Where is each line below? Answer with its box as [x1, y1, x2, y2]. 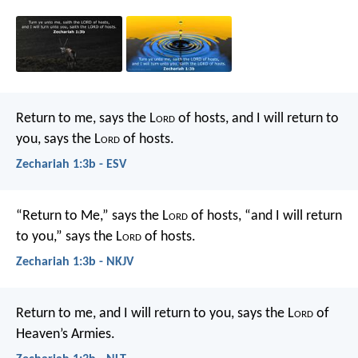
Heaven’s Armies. [16, 327, 115, 343]
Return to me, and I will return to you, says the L [16, 306, 294, 322]
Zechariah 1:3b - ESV [16, 157, 126, 171]
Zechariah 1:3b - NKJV [16, 256, 133, 269]
